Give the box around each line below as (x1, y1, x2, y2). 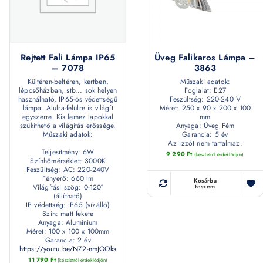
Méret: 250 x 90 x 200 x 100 (159, 102, 251, 113)
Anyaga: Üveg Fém (176, 120, 235, 131)
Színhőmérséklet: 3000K (30, 155, 106, 166)
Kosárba (193, 176, 217, 186)
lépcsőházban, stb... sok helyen (19, 85, 117, 96)
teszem (195, 182, 215, 191)
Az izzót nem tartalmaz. (167, 137, 242, 149)
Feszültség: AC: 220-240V (26, 164, 110, 175)
